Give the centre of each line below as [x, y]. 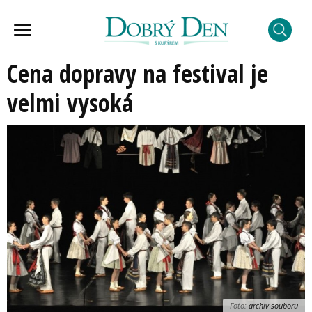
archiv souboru [272, 305]
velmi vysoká [70, 103]
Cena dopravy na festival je [138, 73]
